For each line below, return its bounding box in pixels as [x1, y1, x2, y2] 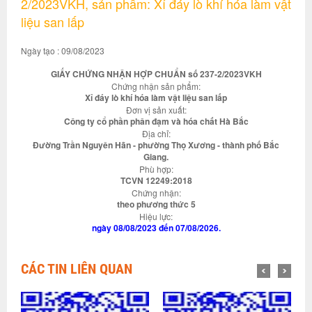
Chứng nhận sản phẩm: [111, 80, 201, 92]
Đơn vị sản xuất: [125, 104, 187, 116]
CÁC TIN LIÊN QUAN [21, 260, 132, 277]
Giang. [143, 150, 169, 163]
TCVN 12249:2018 [120, 174, 192, 187]
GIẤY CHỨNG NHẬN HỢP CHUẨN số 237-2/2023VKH [50, 68, 262, 80]
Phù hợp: [139, 163, 173, 175]
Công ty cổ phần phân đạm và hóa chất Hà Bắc [63, 115, 249, 127]
